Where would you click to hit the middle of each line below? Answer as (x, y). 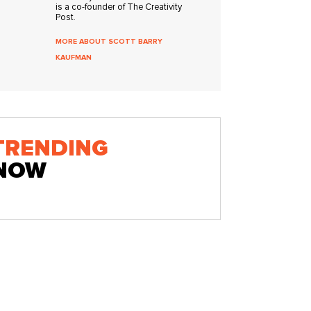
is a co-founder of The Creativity (119, 7)
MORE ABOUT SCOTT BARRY (109, 41)
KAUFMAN (74, 57)
